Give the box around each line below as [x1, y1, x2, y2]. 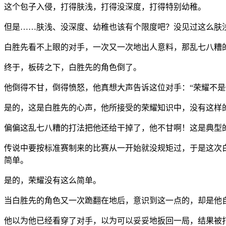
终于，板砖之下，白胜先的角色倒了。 [4, 63, 141, 72]
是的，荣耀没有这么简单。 [4, 176, 101, 185]
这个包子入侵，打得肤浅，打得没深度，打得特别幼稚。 [4, 2, 206, 11]
